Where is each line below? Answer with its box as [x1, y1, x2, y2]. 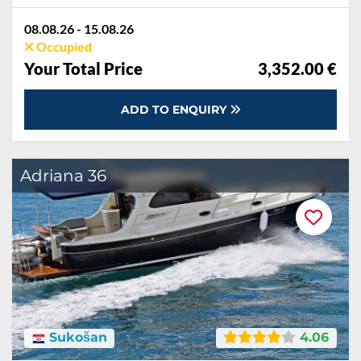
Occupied [34, 39, 92, 54]
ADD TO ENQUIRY [120, 102, 230, 117]
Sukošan [44, 330, 107, 346]
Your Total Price [24, 59, 143, 78]
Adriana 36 [20, 166, 106, 185]
